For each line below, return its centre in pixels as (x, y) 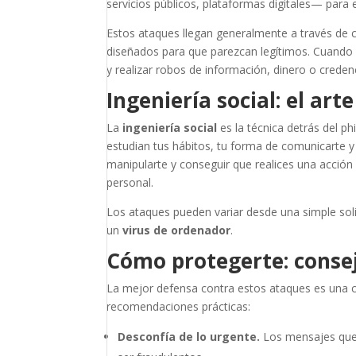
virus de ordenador (177, 230)
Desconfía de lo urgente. (189, 337)
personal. (130, 183)
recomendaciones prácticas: (179, 307)
